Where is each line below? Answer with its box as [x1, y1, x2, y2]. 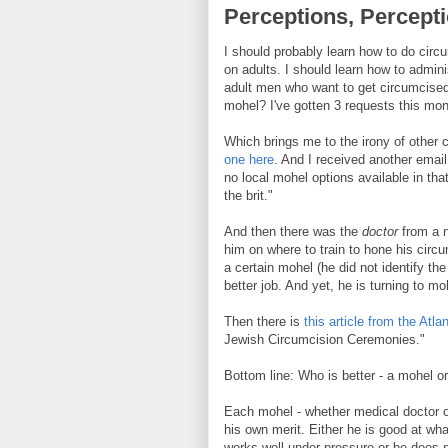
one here [224, 151, 274, 167]
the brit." [224, 187, 273, 203]
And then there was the [224, 223, 362, 239]
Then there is [224, 313, 304, 329]
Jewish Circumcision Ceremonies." [224, 331, 425, 347]
